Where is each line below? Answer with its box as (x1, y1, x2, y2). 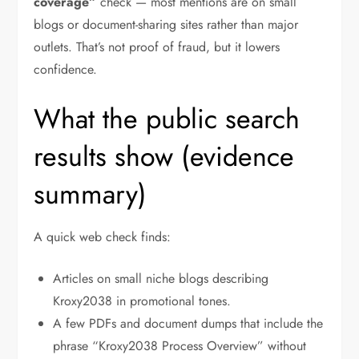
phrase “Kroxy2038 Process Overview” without (53, 337, 307, 356)
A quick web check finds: (34, 228, 171, 247)
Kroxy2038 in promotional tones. (53, 292, 232, 311)
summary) (34, 175, 147, 215)
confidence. (34, 60, 98, 79)
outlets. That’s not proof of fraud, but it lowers (34, 38, 280, 57)
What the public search (34, 99, 301, 139)
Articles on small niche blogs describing (53, 269, 269, 288)
